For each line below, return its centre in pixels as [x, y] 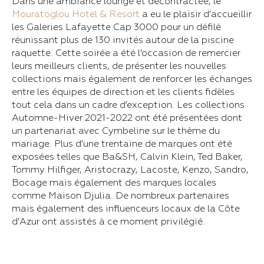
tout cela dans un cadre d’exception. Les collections [128, 105]
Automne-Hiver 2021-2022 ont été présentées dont [127, 118]
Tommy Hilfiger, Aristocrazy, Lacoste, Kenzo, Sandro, [130, 170]
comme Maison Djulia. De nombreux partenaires [121, 196]
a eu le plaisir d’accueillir [196, 14]
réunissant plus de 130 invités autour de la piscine [123, 40]
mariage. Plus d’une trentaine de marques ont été [122, 144]
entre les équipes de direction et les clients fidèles [123, 92]
